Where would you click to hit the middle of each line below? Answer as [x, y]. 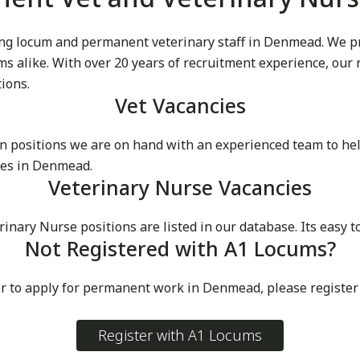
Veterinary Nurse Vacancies [180, 188]
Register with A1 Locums [180, 335]
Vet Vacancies [180, 106]
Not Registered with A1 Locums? [180, 249]
